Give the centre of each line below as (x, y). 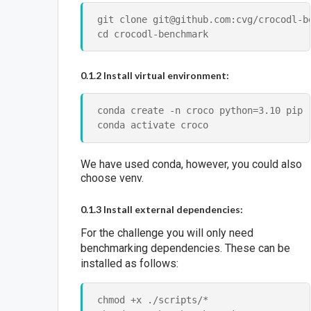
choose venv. (112, 178)
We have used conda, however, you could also (192, 165)
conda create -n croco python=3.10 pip (200, 111)
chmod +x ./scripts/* (152, 300)
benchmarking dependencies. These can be (186, 249)
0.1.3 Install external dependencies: (162, 210)
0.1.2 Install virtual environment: (155, 76)
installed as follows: (130, 264)
